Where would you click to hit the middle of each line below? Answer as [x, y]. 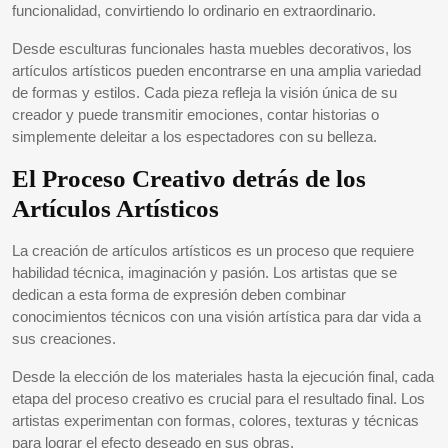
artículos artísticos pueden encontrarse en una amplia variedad [216, 70]
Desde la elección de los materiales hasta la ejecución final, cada [223, 376]
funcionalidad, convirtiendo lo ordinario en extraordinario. [194, 10]
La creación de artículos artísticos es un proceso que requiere [213, 250]
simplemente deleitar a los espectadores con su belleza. [194, 136]
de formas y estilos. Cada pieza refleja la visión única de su [204, 92]
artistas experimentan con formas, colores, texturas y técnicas [215, 420]
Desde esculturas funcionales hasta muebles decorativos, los [212, 48]
